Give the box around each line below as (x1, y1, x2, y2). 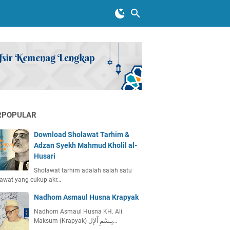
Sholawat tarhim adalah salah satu (34, 166, 132, 174)
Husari (34, 151, 55, 160)
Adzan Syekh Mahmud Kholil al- (34, 141, 137, 149)
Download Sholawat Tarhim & (34, 130, 129, 139)
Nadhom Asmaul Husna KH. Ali (34, 207, 122, 215)
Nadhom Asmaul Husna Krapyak (34, 193, 139, 201)
